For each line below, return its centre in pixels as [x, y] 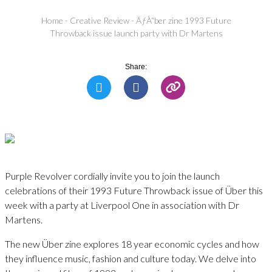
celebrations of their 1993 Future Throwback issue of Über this [134, 190]
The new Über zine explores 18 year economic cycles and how [132, 243]
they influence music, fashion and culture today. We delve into [131, 258]
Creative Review [99, 21]
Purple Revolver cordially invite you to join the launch [112, 175]
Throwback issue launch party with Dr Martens [136, 33]
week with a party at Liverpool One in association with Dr [122, 205]
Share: [136, 66]
